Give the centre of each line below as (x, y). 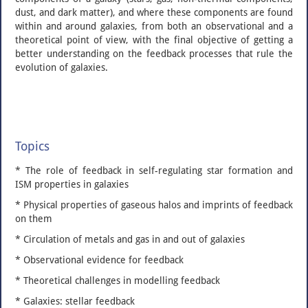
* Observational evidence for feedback (99, 260)
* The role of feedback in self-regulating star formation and (154, 170)
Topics (32, 146)
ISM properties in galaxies (72, 184)
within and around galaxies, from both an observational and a (154, 26)
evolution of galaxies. (62, 67)
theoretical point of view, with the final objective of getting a (154, 40)
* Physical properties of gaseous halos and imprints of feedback (154, 205)
